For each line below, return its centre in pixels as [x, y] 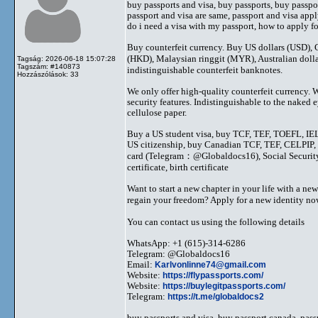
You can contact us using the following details [216, 222]
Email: [141, 264]
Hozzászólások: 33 [48, 74]
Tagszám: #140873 [49, 66]
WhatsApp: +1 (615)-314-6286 [186, 243]
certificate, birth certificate [178, 167]
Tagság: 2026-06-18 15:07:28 [66, 59]
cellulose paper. [157, 113]
